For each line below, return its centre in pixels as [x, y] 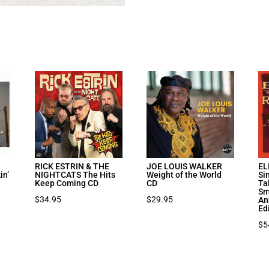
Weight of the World [184, 174]
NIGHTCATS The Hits [75, 174]
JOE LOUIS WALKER [185, 166]
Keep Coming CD [67, 183]
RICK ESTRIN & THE [72, 166]
